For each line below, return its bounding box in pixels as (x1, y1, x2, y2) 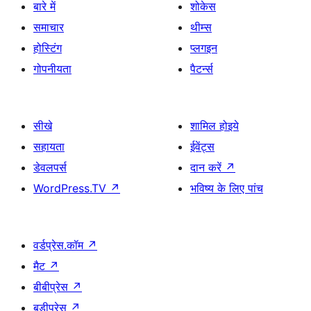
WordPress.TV (33, 180, 110, 195)
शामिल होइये (190, 118, 239, 133)
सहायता (33, 139, 65, 153)
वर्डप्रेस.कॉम (33, 237, 87, 252)
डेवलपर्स (33, 160, 67, 174)
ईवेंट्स (190, 139, 215, 153)
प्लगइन (190, 40, 217, 55)
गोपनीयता (33, 61, 72, 76)
